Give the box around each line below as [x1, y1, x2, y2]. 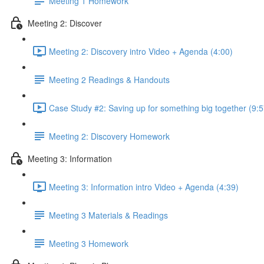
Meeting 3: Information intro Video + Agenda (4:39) [49, 180, 239, 193]
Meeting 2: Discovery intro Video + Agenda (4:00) [49, 45, 233, 57]
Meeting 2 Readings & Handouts [49, 73, 170, 85]
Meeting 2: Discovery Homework [49, 130, 170, 142]
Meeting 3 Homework [49, 237, 128, 249]
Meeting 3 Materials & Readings [49, 209, 168, 221]
